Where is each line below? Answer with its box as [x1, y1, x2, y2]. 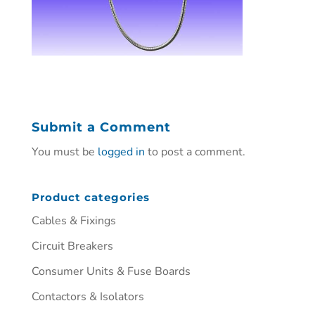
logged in [97, 144, 145, 160]
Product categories [31, 191, 150, 205]
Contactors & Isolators [31, 289, 144, 305]
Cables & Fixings [31, 213, 116, 229]
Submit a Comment [31, 120, 171, 136]
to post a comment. [144, 144, 245, 160]
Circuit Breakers [31, 238, 113, 255]
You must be [31, 144, 98, 160]
